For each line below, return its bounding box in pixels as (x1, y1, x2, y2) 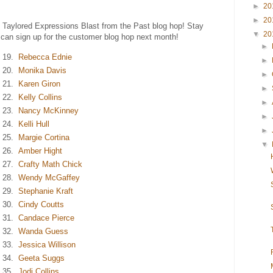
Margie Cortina (18, 133, 69, 143)
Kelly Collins (18, 93, 62, 102)
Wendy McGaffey (18, 173, 80, 183)
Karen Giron (18, 79, 60, 89)
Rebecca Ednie (18, 52, 72, 62)
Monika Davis (18, 66, 66, 76)
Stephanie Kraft (18, 186, 73, 196)
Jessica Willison (18, 240, 76, 250)
